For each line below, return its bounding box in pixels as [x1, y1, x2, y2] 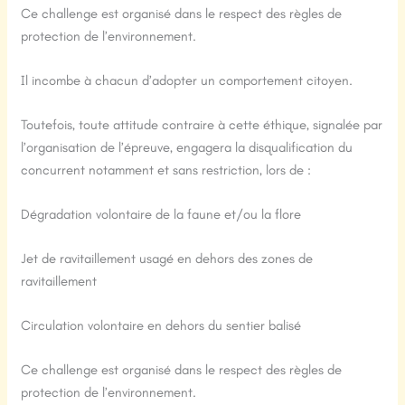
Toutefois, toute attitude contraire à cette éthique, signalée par [21, 117, 383, 134]
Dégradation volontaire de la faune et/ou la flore [21, 206, 302, 223]
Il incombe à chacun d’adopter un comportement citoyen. [21, 72, 353, 89]
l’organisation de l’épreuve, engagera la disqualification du [21, 139, 353, 156]
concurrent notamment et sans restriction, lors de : [21, 162, 312, 179]
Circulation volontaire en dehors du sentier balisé [21, 317, 302, 334]
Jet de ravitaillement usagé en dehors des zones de [21, 250, 314, 268]
